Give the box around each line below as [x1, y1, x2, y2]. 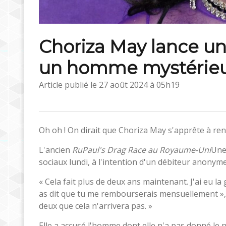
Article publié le [39, 79, 99, 90]
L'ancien [39, 144, 72, 155]
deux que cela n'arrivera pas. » [39, 200, 152, 211]
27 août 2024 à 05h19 [99, 79, 180, 90]
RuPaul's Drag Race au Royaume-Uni [72, 144, 211, 155]
